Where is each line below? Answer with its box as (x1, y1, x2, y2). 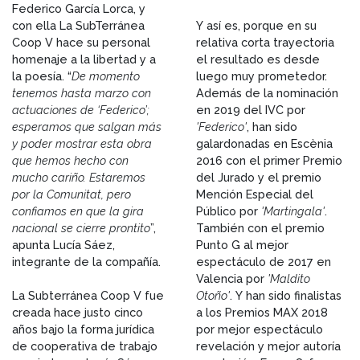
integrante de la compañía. (12, 254, 161, 268)
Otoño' (196, 288, 230, 302)
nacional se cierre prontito (12, 220, 150, 235)
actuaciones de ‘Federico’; (12, 102, 149, 117)
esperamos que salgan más (12, 119, 162, 133)
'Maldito (268, 271, 310, 285)
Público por (196, 203, 261, 218)
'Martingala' (261, 203, 325, 218)
